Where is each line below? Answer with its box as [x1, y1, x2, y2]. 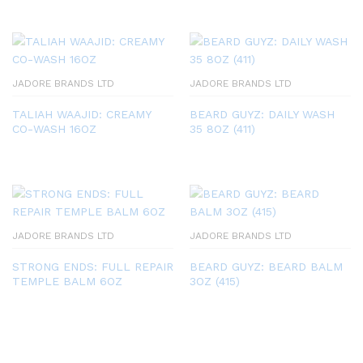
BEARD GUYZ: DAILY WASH [190, 107, 335, 121]
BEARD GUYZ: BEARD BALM [190, 259, 343, 273]
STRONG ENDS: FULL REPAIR [12, 259, 173, 273]
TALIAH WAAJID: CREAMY [12, 107, 151, 121]
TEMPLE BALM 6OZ [12, 274, 122, 288]
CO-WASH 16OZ [12, 122, 96, 135]
